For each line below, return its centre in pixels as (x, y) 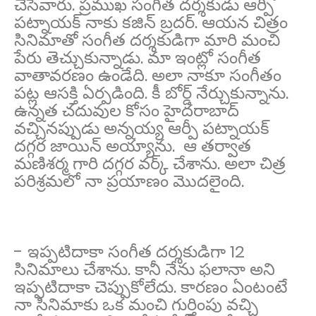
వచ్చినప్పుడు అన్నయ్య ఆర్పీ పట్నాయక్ (142, 128)
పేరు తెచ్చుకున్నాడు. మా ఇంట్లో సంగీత (138, 57)
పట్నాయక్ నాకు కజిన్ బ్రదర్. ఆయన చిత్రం (151, 22)
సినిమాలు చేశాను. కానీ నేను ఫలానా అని (145, 269)
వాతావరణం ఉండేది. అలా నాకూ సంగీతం (148, 75)
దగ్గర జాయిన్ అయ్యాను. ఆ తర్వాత (133, 145)
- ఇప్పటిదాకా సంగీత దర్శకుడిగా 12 (129, 251)
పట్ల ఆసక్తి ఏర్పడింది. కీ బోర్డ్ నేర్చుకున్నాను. (151, 92)
